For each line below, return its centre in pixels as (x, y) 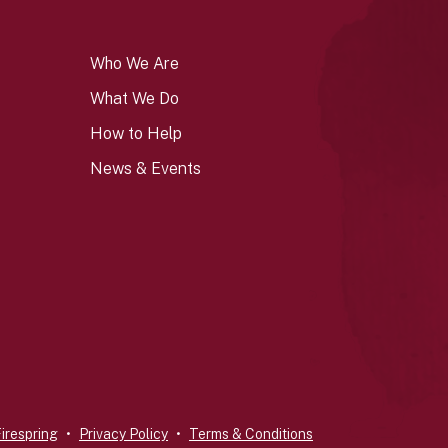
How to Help (136, 133)
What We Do (135, 98)
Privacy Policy (123, 434)
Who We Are (135, 63)
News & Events (146, 168)
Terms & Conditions (251, 434)
